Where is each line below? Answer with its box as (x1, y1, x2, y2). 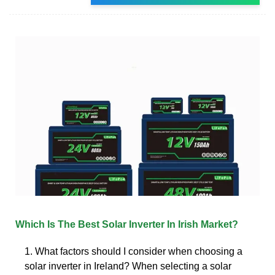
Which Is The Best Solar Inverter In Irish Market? (15, 219, 238, 230)
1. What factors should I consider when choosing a (25, 246, 242, 257)
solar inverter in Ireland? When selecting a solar (25, 260, 231, 271)
